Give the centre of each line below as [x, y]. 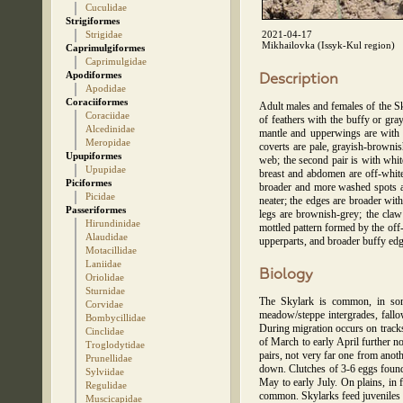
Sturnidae [105, 291]
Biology [286, 275]
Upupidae [106, 169]
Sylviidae [105, 372]
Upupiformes [94, 156]
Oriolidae [105, 277]
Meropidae [108, 142]
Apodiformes [94, 75]
